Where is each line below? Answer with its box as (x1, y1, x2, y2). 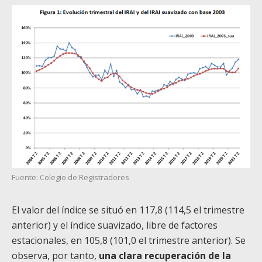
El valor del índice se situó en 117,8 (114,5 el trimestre (12, 203, 244, 216)
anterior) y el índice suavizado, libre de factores (12, 218, 218, 232)
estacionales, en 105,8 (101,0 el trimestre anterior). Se (12, 233, 246, 247)
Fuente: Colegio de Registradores (12, 171, 129, 182)
